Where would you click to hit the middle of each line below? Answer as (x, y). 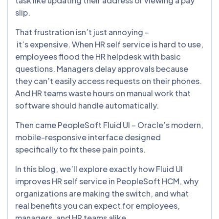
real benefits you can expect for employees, (98, 205)
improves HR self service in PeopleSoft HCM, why (107, 181)
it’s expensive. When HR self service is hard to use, (109, 44)
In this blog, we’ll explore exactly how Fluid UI (99, 169)
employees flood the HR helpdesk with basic (98, 56)
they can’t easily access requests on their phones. (109, 81)
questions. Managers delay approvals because (102, 68)
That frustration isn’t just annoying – (82, 32)
